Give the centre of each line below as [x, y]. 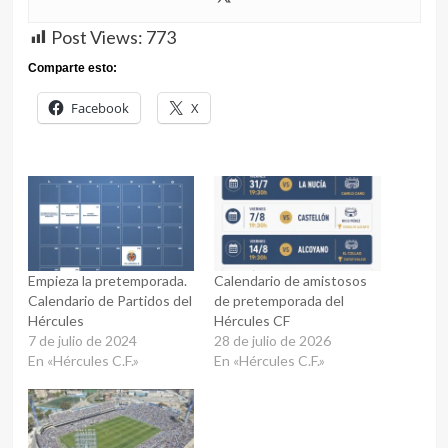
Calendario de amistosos [290, 280]
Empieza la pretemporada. [107, 280]
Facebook [99, 107]
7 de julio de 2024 [82, 340]
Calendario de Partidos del [109, 300]
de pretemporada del [279, 300]
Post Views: [96, 36]
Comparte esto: [72, 67]
